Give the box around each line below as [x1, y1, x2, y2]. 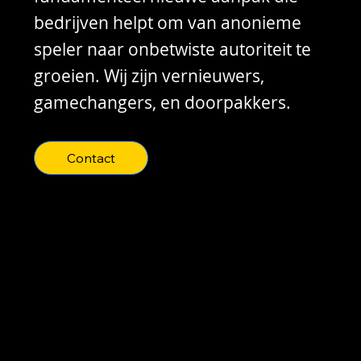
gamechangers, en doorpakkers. [34, 90, 295, 114]
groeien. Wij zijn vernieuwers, [34, 64, 264, 87]
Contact [67, 150, 115, 167]
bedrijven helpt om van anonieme [34, 10, 301, 34]
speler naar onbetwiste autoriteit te [34, 37, 311, 60]
